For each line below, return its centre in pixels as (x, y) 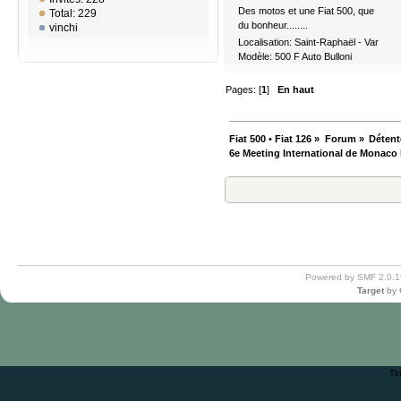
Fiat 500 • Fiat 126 (271, 138)
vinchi (64, 28)
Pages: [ (244, 89)
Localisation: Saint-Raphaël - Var (308, 42)
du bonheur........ (273, 25)
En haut (296, 89)
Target (371, 290)
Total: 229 (73, 14)
